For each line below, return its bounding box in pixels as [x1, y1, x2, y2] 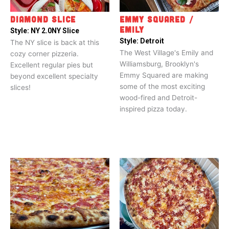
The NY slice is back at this [10, 38, 99, 47]
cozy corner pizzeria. [10, 49, 79, 58]
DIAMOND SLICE [10, 14, 76, 24]
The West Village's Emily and [120, 48, 213, 57]
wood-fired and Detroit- [120, 93, 197, 102]
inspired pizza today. [120, 104, 187, 113]
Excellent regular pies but [10, 60, 93, 69]
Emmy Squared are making [120, 71, 208, 79]
